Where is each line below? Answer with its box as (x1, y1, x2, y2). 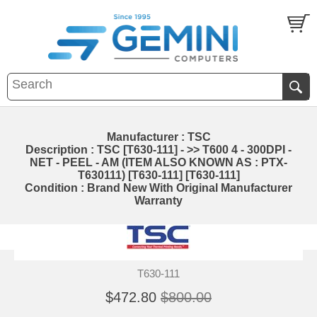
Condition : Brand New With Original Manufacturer (25, 181, 292, 194)
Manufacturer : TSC (106, 130, 211, 143)
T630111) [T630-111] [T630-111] (77, 168, 240, 181)
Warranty (134, 194, 183, 207)
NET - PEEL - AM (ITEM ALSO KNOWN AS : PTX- (30, 156, 287, 168)
